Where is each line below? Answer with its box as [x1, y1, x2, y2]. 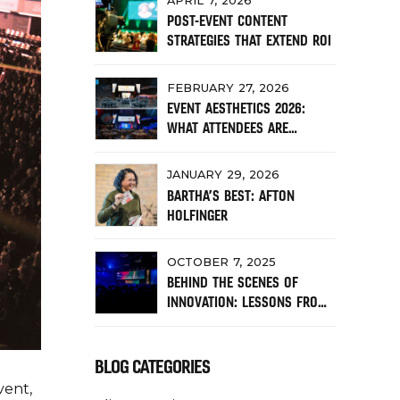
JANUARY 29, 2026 [167, 168, 279, 182]
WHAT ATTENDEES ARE [167, 119, 288, 137]
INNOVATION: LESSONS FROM [167, 293, 328, 312]
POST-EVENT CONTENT [167, 12, 287, 30]
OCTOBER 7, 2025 [167, 254, 276, 269]
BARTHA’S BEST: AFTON [167, 186, 295, 204]
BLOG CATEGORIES [95, 354, 210, 378]
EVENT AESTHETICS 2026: [167, 99, 305, 118]
